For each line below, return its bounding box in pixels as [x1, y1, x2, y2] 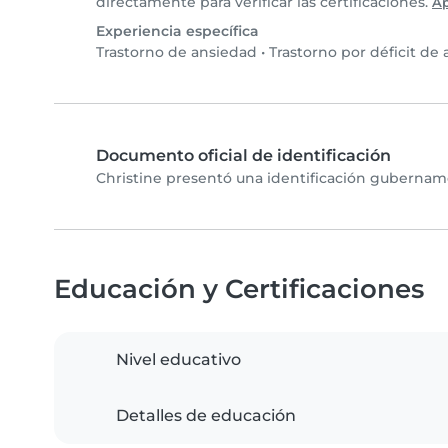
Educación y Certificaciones [54, 273, 424, 305]
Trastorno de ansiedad [96, 43, 257, 62]
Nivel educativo [116, 350, 241, 370]
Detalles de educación [116, 406, 296, 426]
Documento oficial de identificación [96, 146, 391, 166]
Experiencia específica [96, 22, 259, 41]
